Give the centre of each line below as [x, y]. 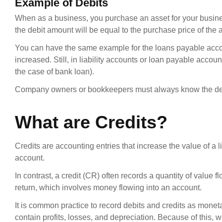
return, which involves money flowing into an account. [108, 188]
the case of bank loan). [55, 72]
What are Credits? [91, 122]
